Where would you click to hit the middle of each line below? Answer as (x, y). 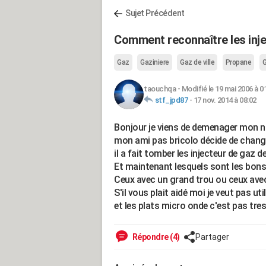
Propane (238, 62)
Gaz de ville (197, 62)
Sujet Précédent (155, 13)
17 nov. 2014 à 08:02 (225, 100)
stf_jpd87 (171, 100)
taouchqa (160, 89)
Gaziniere (155, 62)
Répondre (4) (155, 237)
